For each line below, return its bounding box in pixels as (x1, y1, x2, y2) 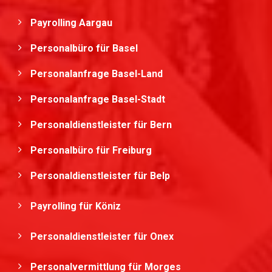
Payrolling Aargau (30, 17, 112, 29)
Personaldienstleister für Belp (30, 170, 172, 182)
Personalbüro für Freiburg (30, 144, 152, 156)
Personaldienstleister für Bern (30, 119, 172, 131)
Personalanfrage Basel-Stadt (30, 93, 165, 105)
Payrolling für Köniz (30, 200, 123, 212)
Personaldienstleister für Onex (30, 231, 176, 242)
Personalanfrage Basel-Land (30, 68, 163, 80)
